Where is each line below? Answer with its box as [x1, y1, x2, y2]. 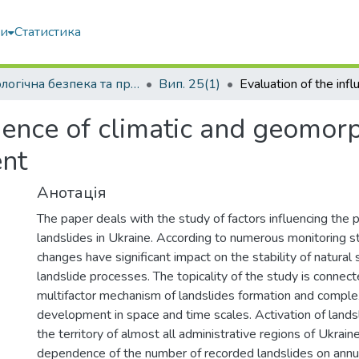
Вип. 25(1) [159, 75, 220, 93]
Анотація [37, 182, 107, 204]
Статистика [14, 23, 81, 41]
